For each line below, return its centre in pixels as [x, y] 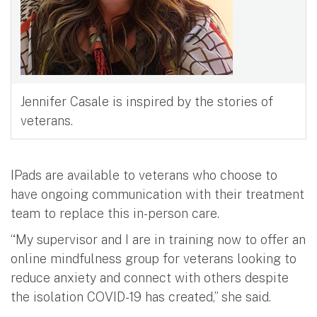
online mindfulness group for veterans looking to [154, 258]
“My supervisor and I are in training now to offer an [158, 239]
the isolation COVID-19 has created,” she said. [141, 296]
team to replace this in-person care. [115, 213]
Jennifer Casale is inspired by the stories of [146, 101]
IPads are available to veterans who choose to [144, 175]
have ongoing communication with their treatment [157, 194]
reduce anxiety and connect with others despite [150, 277]
